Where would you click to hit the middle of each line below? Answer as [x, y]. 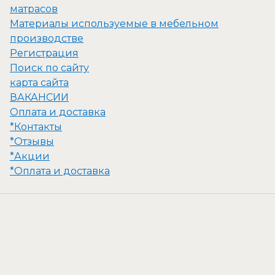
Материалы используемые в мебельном [114, 24]
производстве [47, 39]
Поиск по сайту [49, 68]
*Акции [30, 157]
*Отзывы [32, 142]
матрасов [34, 9]
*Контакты [36, 127]
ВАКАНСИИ [39, 98]
